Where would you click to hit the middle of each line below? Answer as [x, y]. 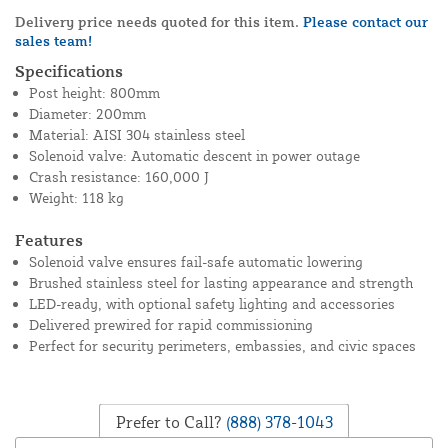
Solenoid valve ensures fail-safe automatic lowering [196, 262]
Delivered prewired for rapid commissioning [171, 325]
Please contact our [365, 22]
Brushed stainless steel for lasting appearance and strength [221, 283]
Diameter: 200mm [87, 114]
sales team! [53, 41]
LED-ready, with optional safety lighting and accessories [212, 304]
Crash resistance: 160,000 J [119, 177]
